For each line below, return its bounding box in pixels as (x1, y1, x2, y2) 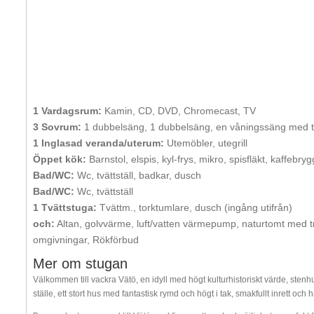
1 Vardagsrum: (32, 104, 102, 116)
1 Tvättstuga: (32, 201, 97, 213)
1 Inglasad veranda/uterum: (32, 137, 164, 149)
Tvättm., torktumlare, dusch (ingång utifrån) (96, 201, 292, 213)
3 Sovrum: (32, 121, 81, 132)
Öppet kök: (32, 153, 86, 165)
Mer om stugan (32, 255, 128, 271)
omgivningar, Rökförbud (32, 233, 139, 245)
